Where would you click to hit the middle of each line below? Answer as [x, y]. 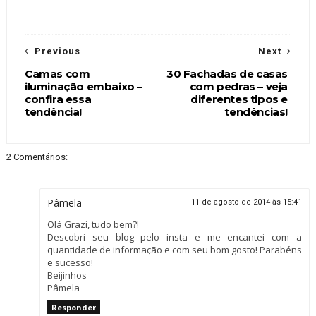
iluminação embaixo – [83, 87]
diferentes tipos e [239, 99]
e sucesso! [70, 263]
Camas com [57, 74]
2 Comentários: [37, 157]
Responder [73, 308]
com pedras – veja [239, 87]
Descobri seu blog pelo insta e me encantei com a [175, 237]
